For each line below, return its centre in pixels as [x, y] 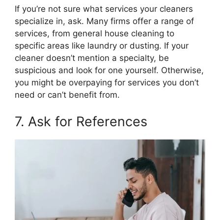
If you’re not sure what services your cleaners [104, 9]
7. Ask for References [81, 121]
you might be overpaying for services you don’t [107, 83]
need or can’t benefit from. [67, 95]
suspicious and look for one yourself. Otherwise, [109, 70]
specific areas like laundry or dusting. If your [102, 46]
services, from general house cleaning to [95, 34]
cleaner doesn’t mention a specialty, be [92, 58]
